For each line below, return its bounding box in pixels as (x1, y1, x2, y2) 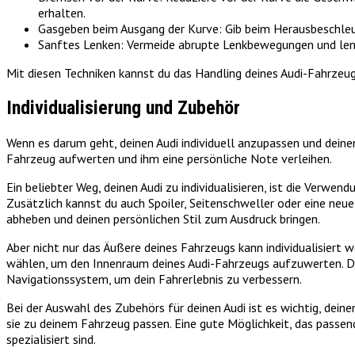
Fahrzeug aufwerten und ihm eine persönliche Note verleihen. (6, 150, 332, 166)
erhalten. (38, 5, 86, 21)
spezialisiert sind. (6, 330, 96, 347)
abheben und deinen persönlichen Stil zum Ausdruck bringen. (6, 210, 320, 227)
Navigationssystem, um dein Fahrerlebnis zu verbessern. (6, 270, 302, 287)
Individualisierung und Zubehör (6, 96, 240, 119)
